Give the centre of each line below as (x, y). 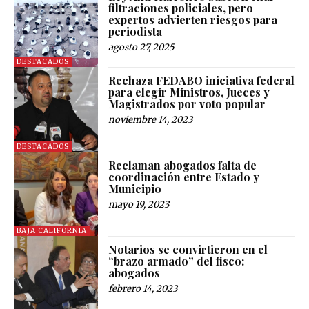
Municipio (135, 188)
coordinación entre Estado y (184, 177)
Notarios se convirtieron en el (188, 250)
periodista (136, 31)
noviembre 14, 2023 (151, 120)
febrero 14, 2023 (143, 289)
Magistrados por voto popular (187, 104)
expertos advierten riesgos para (193, 19)
